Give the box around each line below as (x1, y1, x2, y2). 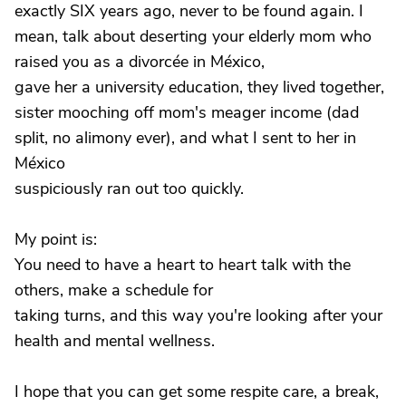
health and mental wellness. (14, 330, 215, 352)
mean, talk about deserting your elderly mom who (14, 25, 372, 47)
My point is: (14, 228, 97, 250)
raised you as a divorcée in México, (14, 51, 265, 72)
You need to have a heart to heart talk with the (14, 254, 351, 275)
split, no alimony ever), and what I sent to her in (14, 127, 356, 149)
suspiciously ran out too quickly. (14, 178, 244, 199)
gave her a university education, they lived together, (14, 76, 384, 98)
